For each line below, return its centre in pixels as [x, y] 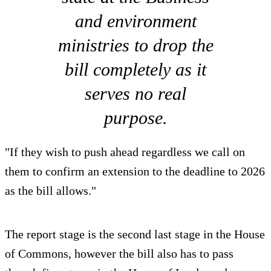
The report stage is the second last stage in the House [135, 234]
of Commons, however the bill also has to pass [119, 254]
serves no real [135, 94]
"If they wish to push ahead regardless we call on [125, 152]
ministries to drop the [135, 45]
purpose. [135, 118]
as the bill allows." [51, 191]
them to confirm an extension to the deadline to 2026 [135, 171]
